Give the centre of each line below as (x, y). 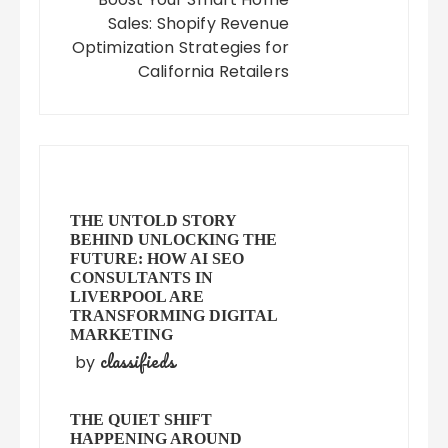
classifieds (137, 361)
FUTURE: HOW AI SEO (157, 259)
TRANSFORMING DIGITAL (174, 316)
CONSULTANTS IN (142, 278)
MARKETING (122, 335)
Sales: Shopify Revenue (198, 24)
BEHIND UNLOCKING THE (174, 240)
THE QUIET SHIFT (141, 420)
